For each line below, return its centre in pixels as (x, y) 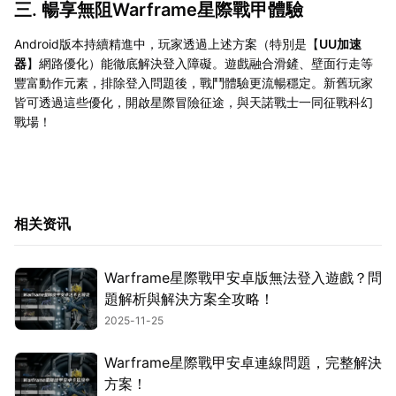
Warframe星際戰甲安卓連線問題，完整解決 (243, 363)
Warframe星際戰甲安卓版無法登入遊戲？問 (243, 277)
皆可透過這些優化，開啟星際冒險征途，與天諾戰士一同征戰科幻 (194, 102)
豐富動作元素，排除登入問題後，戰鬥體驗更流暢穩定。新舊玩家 (194, 82)
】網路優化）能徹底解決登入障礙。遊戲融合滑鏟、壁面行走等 (200, 63)
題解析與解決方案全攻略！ (189, 298)
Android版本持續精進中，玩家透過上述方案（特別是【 (167, 43)
